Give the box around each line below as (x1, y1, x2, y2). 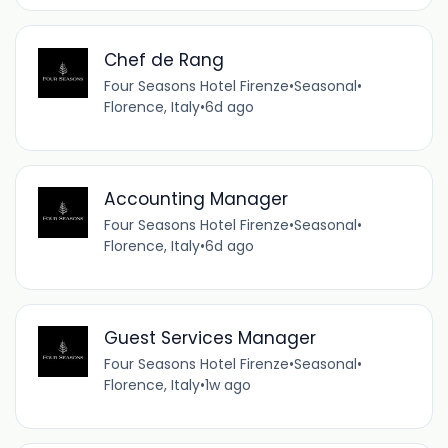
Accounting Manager (103, 187, 288, 212)
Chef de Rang (103, 48, 224, 73)
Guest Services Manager (103, 326, 316, 351)
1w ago (204, 375, 251, 396)
